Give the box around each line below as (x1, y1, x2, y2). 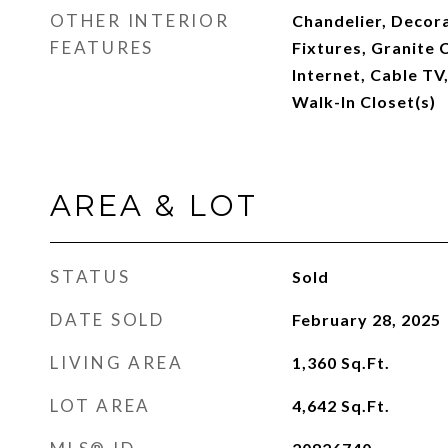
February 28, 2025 (291, 310, 441, 329)
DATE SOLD (50, 309, 165, 330)
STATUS (50, 266, 131, 287)
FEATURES (50, 37, 154, 58)
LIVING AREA (50, 352, 184, 373)
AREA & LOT (50, 188, 258, 223)
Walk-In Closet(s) (291, 92, 436, 111)
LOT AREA (50, 395, 151, 416)
